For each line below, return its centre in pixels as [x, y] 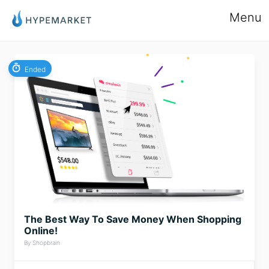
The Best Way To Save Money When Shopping [133, 219]
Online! [41, 231]
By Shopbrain [42, 243]
